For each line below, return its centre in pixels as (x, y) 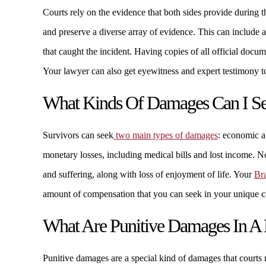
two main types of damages (166, 135)
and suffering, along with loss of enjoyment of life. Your (148, 174)
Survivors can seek (78, 135)
